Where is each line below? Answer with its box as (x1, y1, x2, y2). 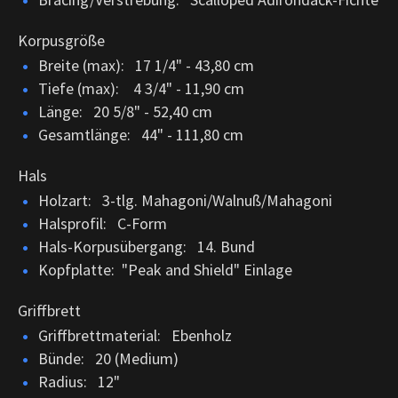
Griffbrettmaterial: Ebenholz (38, 324, 232, 346)
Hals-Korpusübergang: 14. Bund (38, 235, 255, 257)
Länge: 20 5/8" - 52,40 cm (38, 100, 212, 122)
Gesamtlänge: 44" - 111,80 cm (38, 123, 243, 145)
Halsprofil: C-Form (38, 212, 167, 234)
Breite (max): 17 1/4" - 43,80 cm (38, 54, 254, 76)
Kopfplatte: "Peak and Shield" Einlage (38, 259, 292, 280)
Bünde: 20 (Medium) (38, 347, 179, 369)
